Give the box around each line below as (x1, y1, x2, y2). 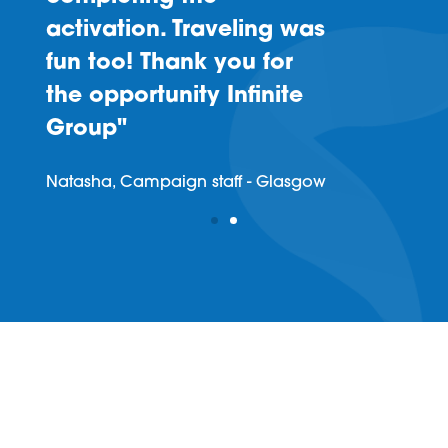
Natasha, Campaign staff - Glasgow (45, 175, 326, 192)
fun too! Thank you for (45, 52, 293, 76)
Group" (45, 118, 127, 142)
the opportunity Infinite (45, 85, 303, 109)
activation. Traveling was (45, 19, 325, 43)
